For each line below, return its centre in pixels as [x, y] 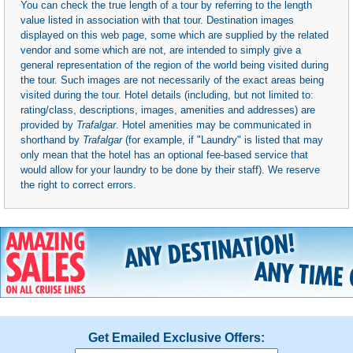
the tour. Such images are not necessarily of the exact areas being [172, 80]
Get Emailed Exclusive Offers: [176, 338]
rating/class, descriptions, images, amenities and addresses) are [168, 110]
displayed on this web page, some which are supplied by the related [175, 35]
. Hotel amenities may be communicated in [214, 125]
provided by [48, 125]
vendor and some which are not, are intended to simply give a [161, 50]
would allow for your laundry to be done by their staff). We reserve [170, 170]
